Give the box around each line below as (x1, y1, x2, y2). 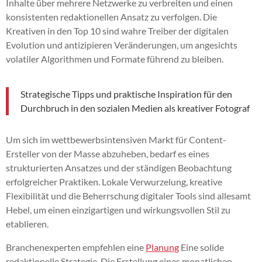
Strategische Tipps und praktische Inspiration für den (20, 88, 232, 99)
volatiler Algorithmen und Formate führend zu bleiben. (6, 53, 223, 64)
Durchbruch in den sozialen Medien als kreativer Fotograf (20, 102, 250, 113)
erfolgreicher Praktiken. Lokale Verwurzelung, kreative (6, 175, 222, 187)
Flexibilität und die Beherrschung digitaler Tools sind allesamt (6, 189, 251, 201)
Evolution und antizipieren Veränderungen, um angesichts (6, 39, 237, 50)
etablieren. (6, 218, 49, 229)
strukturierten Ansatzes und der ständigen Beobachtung (6, 161, 232, 173)
